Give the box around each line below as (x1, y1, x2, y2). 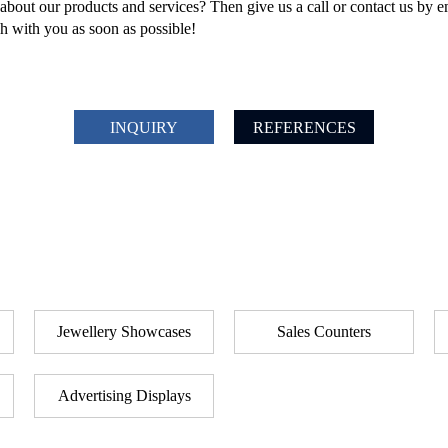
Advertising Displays (57, 387, 191, 404)
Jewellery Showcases (57, 323, 191, 340)
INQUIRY (110, 119, 178, 136)
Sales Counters (277, 323, 371, 340)
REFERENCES (252, 119, 356, 136)
